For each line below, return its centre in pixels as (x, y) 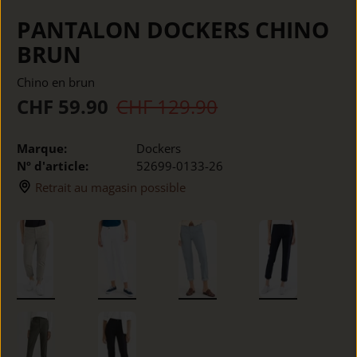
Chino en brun (56, 82)
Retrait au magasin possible (111, 188)
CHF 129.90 (167, 106)
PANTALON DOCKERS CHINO (173, 30)
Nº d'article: (53, 166)
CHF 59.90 (63, 106)
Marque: (42, 149)
